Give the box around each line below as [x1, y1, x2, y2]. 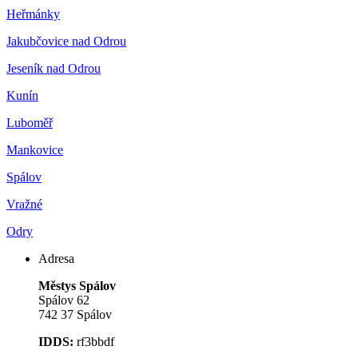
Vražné [6, 197, 42, 212]
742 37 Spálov [38, 308, 112, 322]
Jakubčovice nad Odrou [6, 34, 126, 49]
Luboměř [6, 116, 53, 130]
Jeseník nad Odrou [6, 62, 101, 76]
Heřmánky [6, 7, 60, 22]
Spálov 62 [38, 293, 89, 308]
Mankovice [6, 143, 63, 157]
